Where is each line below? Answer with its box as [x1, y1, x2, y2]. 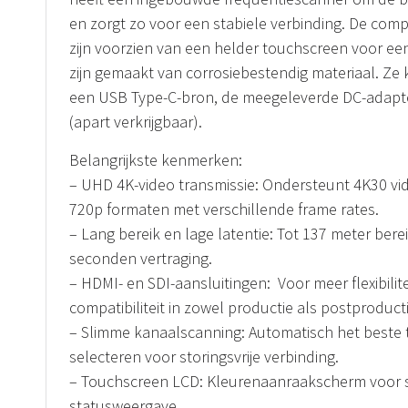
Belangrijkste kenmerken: [69, 148, 242, 170]
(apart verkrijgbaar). [69, 111, 202, 133]
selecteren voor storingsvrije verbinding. [69, 345, 339, 367]
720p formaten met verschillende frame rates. [69, 198, 379, 219]
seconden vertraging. [69, 247, 212, 269]
